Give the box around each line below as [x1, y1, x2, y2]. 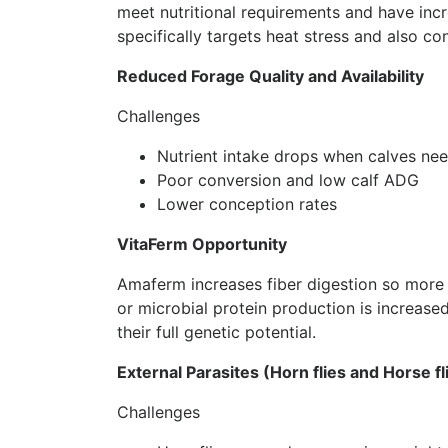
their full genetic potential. [117, 321, 316, 342]
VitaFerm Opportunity [117, 233, 287, 254]
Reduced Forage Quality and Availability [117, 65, 424, 86]
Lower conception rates [157, 193, 337, 214]
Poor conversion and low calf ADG [157, 169, 419, 190]
